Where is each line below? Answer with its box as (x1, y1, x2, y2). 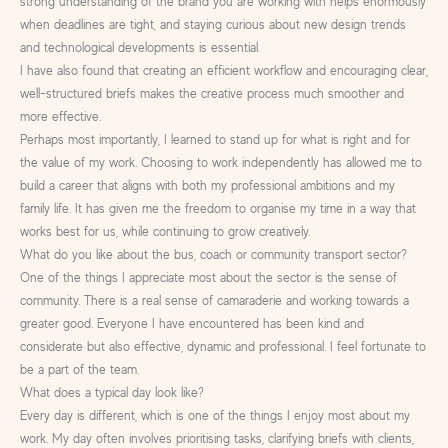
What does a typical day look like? (19, 384, 204, 400)
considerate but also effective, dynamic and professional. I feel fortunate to (19, 338, 426, 354)
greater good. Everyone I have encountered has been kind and (19, 315, 364, 331)
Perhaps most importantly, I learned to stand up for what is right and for (19, 131, 410, 147)
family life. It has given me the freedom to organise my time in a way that (19, 200, 416, 216)
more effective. (19, 108, 101, 124)
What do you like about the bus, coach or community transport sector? (19, 246, 407, 262)
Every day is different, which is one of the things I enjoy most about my (19, 407, 410, 423)
